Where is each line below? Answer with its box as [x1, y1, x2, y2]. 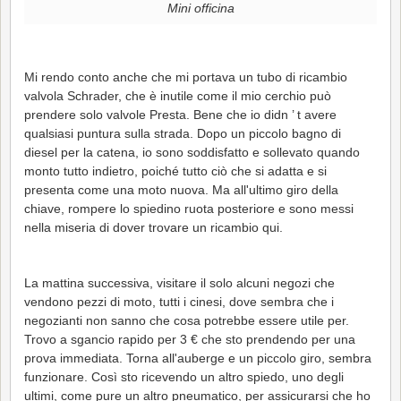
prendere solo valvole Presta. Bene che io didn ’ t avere [24, 107, 337, 122]
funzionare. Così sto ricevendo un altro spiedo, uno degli [24, 369, 344, 384]
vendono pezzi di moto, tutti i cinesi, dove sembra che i [24, 294, 334, 309]
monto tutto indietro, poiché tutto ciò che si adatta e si [24, 163, 327, 178]
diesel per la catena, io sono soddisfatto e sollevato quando [24, 144, 360, 159]
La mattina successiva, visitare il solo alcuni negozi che [24, 275, 335, 290]
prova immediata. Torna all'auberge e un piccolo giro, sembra [24, 350, 371, 365]
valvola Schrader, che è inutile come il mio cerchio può [24, 88, 331, 103]
